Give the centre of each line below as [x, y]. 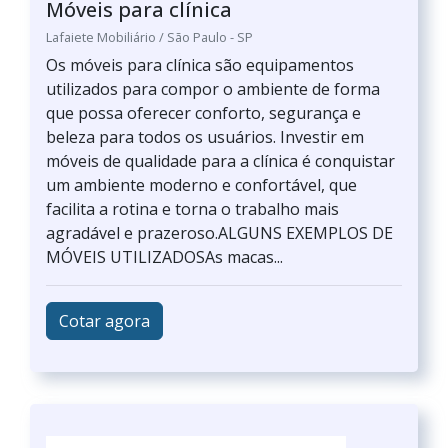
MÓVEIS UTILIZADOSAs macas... [164, 257]
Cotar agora [104, 321]
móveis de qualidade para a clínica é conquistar [220, 161]
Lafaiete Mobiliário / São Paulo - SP [149, 37]
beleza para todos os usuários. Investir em [205, 137]
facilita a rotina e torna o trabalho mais [192, 209]
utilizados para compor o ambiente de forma [213, 89]
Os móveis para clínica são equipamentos [200, 65]
